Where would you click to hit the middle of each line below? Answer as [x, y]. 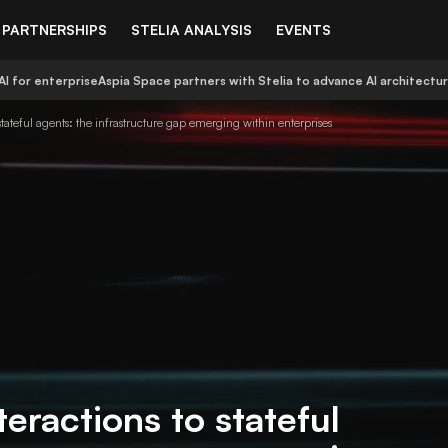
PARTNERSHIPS [54, 29]
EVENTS [303, 29]
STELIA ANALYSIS [191, 29]
